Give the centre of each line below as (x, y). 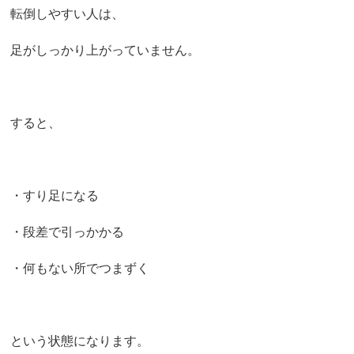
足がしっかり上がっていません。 (105, 50)
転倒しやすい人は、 (68, 13)
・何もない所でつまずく (80, 268)
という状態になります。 (80, 341)
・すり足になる (55, 195)
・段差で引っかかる (68, 232)
